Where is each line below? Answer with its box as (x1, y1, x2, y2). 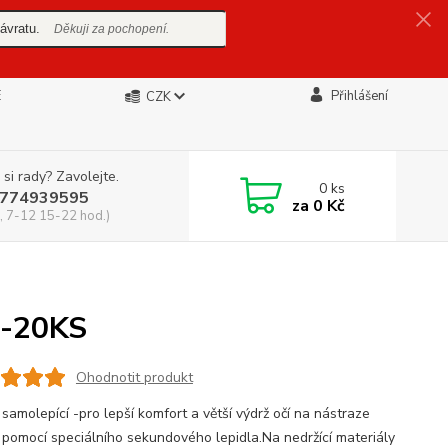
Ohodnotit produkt (75, 367, 193, 387)
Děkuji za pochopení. (53, 22, 169, 36)
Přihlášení (330, 87, 388, 106)
